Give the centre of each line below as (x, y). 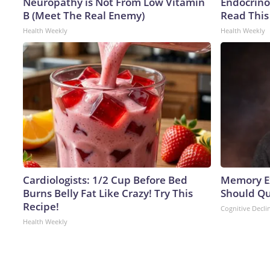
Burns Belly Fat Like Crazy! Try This (108, 193)
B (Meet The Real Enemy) (84, 15)
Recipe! (41, 206)
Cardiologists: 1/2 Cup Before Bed (105, 180)
